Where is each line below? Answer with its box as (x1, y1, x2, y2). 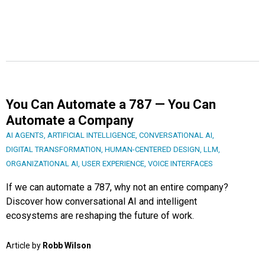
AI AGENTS (6, 130, 44, 140)
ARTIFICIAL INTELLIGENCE (47, 130, 135, 140)
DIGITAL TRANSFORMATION (6, 144, 101, 154)
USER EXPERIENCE (82, 159, 144, 168)
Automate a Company (6, 112, 134, 128)
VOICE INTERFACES (148, 159, 213, 168)
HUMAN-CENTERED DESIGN (105, 144, 200, 154)
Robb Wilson (43, 240, 91, 250)
